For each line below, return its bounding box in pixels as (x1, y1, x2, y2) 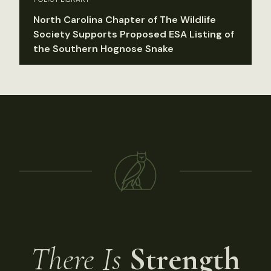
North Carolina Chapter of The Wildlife (33, 13, 216, 26)
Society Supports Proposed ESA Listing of (33, 27, 234, 41)
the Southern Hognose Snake (33, 42, 174, 55)
